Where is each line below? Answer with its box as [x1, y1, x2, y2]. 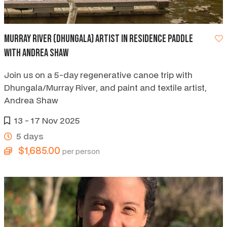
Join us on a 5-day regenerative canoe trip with [4, 69, 193, 81]
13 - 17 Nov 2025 [14, 115, 80, 127]
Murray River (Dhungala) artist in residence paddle [4, 33, 193, 46]
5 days [16, 130, 43, 142]
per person [62, 146, 100, 157]
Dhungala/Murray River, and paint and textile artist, [4, 82, 207, 94]
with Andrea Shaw [4, 47, 68, 60]
